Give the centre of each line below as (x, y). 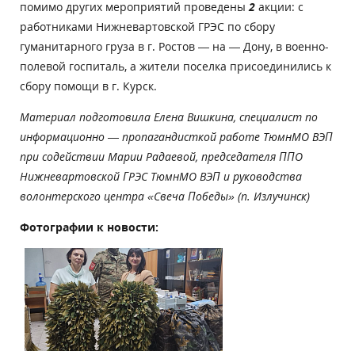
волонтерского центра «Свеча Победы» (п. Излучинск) (165, 196)
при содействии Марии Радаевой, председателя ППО (161, 156)
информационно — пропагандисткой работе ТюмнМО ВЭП (176, 136)
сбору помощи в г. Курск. (88, 86)
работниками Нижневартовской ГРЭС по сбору (147, 26)
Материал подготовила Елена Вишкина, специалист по (169, 116)
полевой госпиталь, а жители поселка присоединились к (176, 66)
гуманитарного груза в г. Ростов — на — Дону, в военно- (174, 46)
